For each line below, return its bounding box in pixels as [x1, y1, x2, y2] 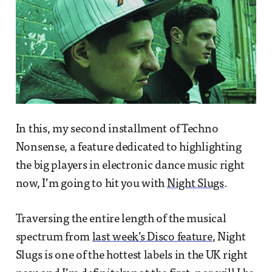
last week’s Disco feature [92, 231, 212, 243]
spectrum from [15, 231, 92, 243]
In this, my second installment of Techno [15, 123, 219, 135]
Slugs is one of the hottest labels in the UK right [15, 250, 248, 262]
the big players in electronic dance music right [15, 160, 245, 172]
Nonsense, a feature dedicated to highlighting [15, 141, 242, 154]
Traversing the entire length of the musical [15, 213, 226, 225]
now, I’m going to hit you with [15, 178, 167, 190]
